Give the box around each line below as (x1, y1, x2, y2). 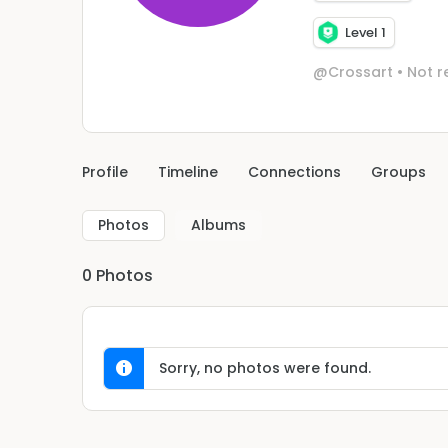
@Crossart (313, 61, 393, 82)
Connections (248, 161, 341, 182)
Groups (371, 161, 426, 182)
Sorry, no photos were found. (159, 357, 371, 378)
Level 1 (345, 23, 386, 43)
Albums (191, 214, 246, 235)
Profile (82, 161, 128, 182)
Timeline (158, 161, 218, 182)
